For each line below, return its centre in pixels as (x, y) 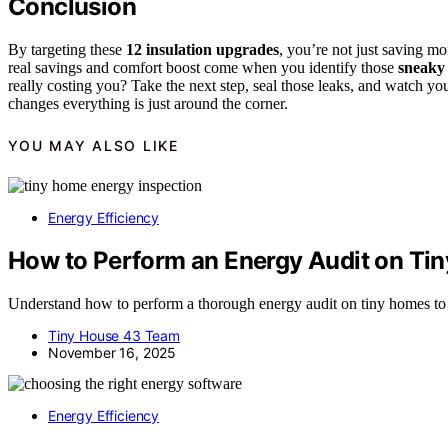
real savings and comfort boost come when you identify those (203, 68)
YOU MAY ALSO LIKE (93, 145)
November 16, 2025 (112, 352)
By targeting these (67, 50)
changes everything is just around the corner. (148, 104)
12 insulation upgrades (202, 50)
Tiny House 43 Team (114, 335)
